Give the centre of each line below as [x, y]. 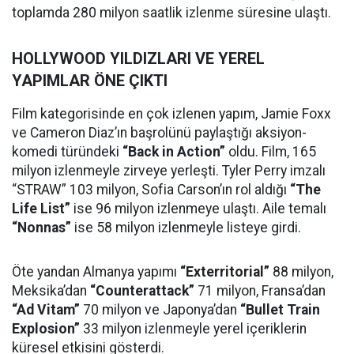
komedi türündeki [67, 151]
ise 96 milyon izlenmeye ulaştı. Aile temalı [198, 208]
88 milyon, [301, 271]
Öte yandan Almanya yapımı [96, 271]
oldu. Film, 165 [271, 151]
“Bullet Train [280, 309]
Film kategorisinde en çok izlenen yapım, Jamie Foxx [171, 113]
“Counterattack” [142, 290]
